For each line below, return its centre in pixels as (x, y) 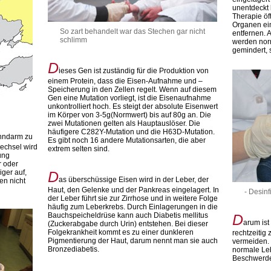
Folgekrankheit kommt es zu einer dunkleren (121, 232)
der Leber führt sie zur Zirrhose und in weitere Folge (133, 198)
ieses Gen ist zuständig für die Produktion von (134, 71)
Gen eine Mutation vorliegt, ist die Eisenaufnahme (130, 98)
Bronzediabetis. (74, 249)
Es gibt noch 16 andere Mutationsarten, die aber (127, 140)
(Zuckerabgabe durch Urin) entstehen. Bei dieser (128, 224)
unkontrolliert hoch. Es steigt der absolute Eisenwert (133, 106)
